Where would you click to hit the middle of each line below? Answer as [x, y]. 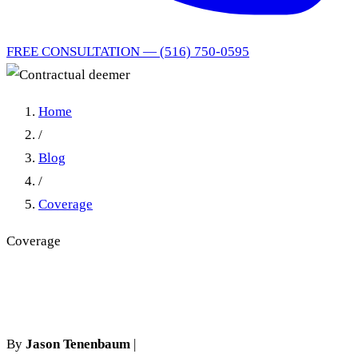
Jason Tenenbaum [78, 344]
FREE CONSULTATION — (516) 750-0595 [128, 52]
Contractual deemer [123, 292]
